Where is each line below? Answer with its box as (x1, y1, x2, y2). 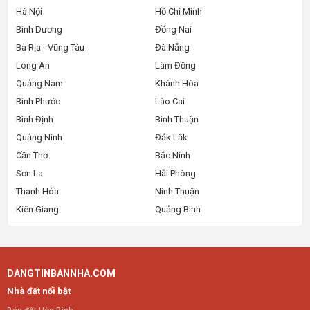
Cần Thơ (16, 149, 48, 161)
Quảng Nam (16, 77, 63, 89)
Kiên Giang (16, 203, 59, 215)
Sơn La (16, 167, 43, 179)
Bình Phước (16, 95, 60, 107)
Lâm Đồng (155, 60, 196, 71)
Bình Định (16, 113, 53, 125)
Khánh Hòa (155, 77, 199, 89)
